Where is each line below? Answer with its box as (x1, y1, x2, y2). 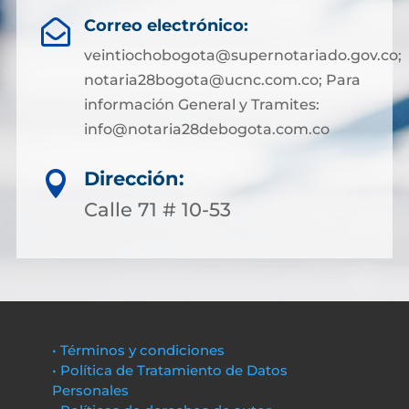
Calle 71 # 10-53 (84, 198, 231, 221)
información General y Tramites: (83, 96, 320, 113)
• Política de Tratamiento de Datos (51, 362, 288, 379)
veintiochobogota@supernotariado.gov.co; (83, 47, 402, 64)
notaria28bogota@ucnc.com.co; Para (83, 71, 361, 89)
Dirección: (84, 167, 184, 190)
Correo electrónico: (83, 16, 248, 36)
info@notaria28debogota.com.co (83, 121, 330, 138)
